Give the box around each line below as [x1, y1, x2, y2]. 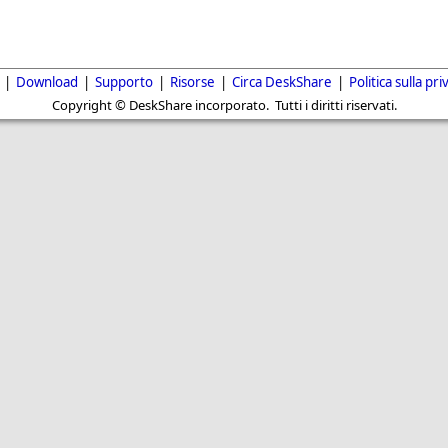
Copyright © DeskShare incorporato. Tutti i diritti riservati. [51, 96, 397, 115]
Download [15, 73, 78, 92]
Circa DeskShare [231, 73, 332, 92]
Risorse [169, 73, 215, 92]
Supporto [94, 73, 153, 92]
